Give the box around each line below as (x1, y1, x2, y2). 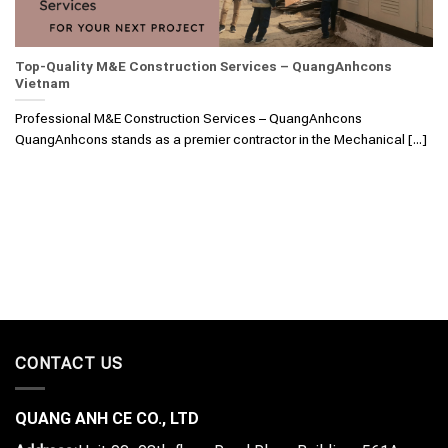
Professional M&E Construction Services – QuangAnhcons (15, 109, 362, 126)
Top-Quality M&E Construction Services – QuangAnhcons (15, 58, 392, 75)
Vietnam (15, 75, 70, 92)
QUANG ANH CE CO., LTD (15, 408, 199, 428)
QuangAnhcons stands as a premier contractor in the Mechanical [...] (15, 130, 427, 147)
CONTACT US (15, 354, 123, 374)
